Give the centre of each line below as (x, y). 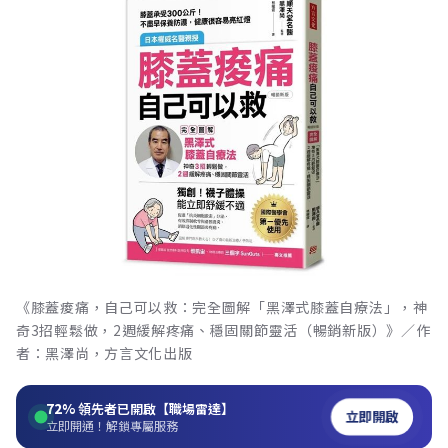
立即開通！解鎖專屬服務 (112, 425)
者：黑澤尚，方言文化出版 (104, 352)
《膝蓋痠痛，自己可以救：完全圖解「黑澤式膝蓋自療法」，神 (222, 306)
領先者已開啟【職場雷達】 (154, 408)
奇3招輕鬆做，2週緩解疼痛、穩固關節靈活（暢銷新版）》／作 (223, 329)
